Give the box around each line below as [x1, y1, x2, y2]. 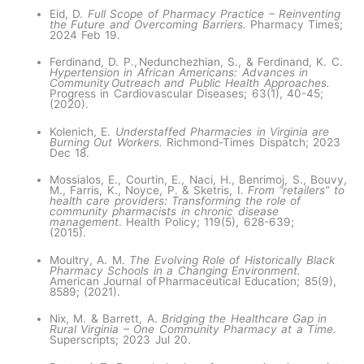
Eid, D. [50, 6, 88, 20]
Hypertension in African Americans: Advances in [50, 66, 308, 80]
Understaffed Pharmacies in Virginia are [115, 124, 330, 138]
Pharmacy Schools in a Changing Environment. [50, 263, 301, 277]
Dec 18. [50, 145, 94, 159]
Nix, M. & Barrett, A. [50, 312, 162, 326]
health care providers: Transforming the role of [50, 194, 301, 208]
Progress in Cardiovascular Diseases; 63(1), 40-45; [50, 87, 323, 101]
